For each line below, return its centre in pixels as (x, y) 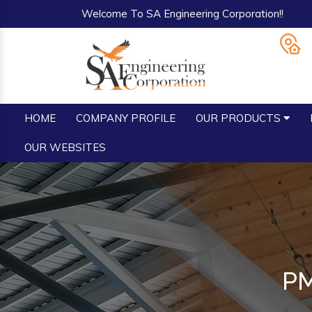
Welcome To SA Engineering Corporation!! (182, 14)
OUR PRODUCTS (240, 118)
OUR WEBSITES (65, 147)
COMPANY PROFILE (126, 118)
